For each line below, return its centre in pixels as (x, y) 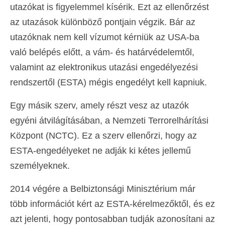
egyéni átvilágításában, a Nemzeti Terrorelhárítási (109, 121)
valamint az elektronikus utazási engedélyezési (104, 68)
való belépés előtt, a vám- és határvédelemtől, (102, 52)
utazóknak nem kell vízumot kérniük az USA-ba (105, 37)
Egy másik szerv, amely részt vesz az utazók (99, 106)
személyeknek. (40, 166)
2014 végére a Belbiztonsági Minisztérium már (103, 189)
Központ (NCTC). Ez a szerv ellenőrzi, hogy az (103, 136)
